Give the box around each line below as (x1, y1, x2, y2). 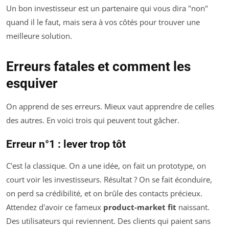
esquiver (6, 76, 58, 91)
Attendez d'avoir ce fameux (6, 202, 103, 213)
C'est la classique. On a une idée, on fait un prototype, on (6, 161, 206, 171)
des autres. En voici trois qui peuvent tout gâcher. (6, 115, 179, 126)
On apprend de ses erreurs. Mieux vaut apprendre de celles (6, 101, 214, 112)
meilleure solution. (6, 31, 72, 41)
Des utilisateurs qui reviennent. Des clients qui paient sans (6, 216, 211, 226)
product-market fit (103, 202, 176, 213)
